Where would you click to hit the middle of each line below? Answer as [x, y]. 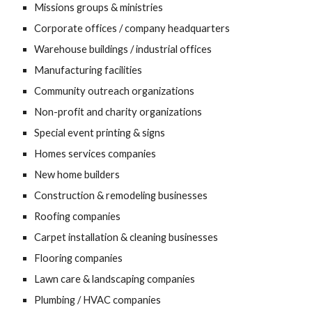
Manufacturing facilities [88, 70]
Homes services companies [95, 154]
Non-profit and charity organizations [118, 112]
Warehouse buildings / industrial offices [123, 49]
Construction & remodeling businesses [121, 196]
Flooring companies [79, 258]
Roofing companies [78, 217]
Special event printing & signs [100, 133]
